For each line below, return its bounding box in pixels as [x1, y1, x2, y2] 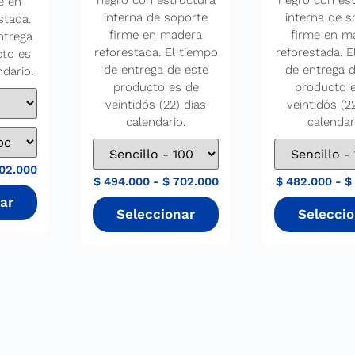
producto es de [113, 80, 199, 95]
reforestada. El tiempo [94, 45, 218, 60]
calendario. [126, 115, 186, 130]
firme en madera [109, 28, 203, 43]
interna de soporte [104, 10, 208, 25]
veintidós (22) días [105, 97, 207, 113]
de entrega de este [103, 63, 208, 78]
